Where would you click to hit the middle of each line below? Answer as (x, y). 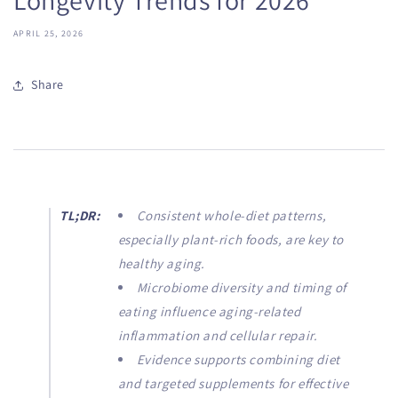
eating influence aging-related (209, 311)
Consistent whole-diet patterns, (231, 215)
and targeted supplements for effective (233, 383)
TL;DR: (80, 215)
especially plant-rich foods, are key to (231, 239)
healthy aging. (162, 263)
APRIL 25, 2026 (49, 33)
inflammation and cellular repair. (218, 335)
